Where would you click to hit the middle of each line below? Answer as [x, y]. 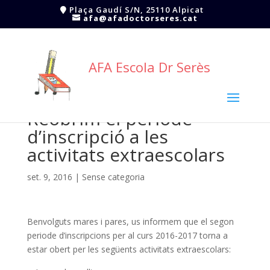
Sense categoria [113, 177]
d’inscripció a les [97, 137]
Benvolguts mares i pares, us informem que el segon [130, 221]
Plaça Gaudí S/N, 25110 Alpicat [135, 9]
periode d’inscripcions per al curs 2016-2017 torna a [127, 235]
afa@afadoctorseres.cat [140, 18]
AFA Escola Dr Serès [149, 67]
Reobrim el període [109, 118]
